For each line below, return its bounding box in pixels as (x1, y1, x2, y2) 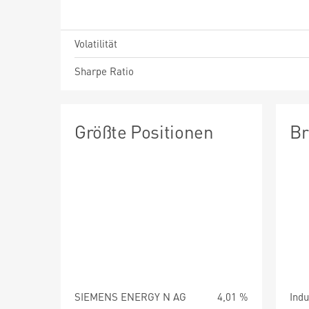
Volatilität (74, 37, 117, 50)
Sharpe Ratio (74, 64, 134, 78)
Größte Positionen (74, 120, 214, 143)
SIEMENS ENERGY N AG (74, 290, 186, 303)
